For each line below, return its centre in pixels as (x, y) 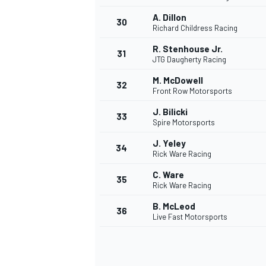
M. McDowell (178, 80)
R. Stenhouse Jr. (188, 49)
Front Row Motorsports (192, 91)
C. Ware (168, 175)
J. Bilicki (170, 112)
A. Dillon (170, 18)
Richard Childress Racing (195, 28)
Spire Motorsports (184, 123)
